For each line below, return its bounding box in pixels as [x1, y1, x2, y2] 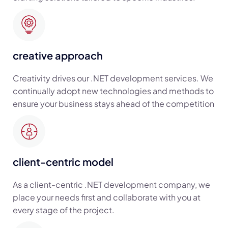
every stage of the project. [13, 204, 115, 215]
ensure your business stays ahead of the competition [13, 98, 214, 109]
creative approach [13, 48, 103, 62]
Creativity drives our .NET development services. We [13, 72, 213, 83]
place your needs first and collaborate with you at [13, 191, 201, 203]
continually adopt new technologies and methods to [13, 85, 214, 96]
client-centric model [13, 155, 113, 168]
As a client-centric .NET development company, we [13, 179, 210, 190]
